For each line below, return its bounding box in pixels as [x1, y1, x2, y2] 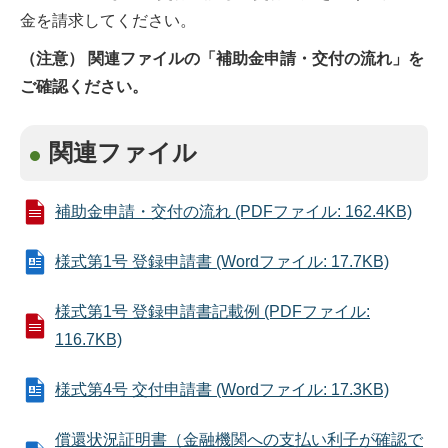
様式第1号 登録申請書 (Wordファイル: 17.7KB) [55, 253, 389, 270]
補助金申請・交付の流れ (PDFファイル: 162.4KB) [55, 203, 412, 220]
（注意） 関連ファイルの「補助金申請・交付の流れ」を [20, 50, 424, 67]
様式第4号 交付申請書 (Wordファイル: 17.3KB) [55, 381, 389, 398]
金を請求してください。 [20, 12, 196, 29]
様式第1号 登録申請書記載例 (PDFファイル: [55, 303, 370, 320]
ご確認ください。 [20, 78, 148, 95]
